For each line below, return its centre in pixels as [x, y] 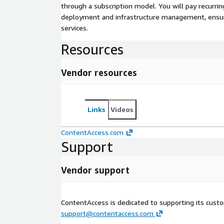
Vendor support [95, 170]
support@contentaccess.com [107, 213]
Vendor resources [99, 72]
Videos [122, 109]
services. [74, 27]
